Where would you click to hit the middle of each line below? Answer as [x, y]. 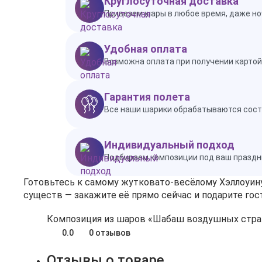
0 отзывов [110, 232]
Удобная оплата [146, 49]
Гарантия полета [147, 97]
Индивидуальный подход [169, 145]
